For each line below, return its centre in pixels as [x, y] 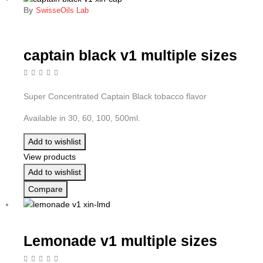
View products [50, 156]
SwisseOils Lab [62, 10]
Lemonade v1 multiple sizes [120, 241]
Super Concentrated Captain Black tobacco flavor [115, 96]
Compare [45, 189]
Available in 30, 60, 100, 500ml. [82, 118]
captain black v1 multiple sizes [130, 55]
